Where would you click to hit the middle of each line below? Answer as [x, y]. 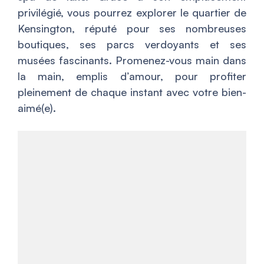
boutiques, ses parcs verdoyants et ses [132, 44]
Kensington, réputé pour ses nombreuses [132, 28]
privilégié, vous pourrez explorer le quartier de [132, 12]
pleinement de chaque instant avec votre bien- [132, 92]
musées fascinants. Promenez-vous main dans [132, 60]
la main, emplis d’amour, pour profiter [132, 76]
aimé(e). [37, 108]
